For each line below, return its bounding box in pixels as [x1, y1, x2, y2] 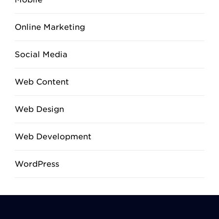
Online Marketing [15, 22, 85, 32]
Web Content [15, 77, 69, 87]
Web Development [15, 132, 91, 141]
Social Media [15, 50, 67, 59]
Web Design [15, 105, 64, 114]
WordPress [15, 159, 59, 169]
